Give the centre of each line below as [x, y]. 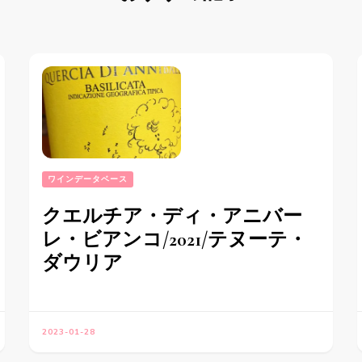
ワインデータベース [88, 179]
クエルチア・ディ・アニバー [173, 216]
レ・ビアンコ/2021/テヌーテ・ [175, 240]
